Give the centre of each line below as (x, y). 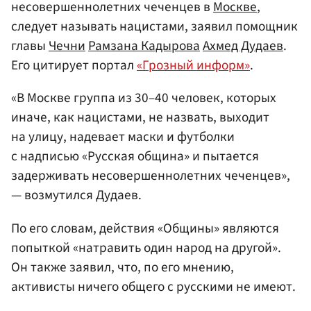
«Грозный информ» (193, 66)
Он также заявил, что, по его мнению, (123, 267)
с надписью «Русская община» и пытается (135, 157)
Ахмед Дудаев (243, 46)
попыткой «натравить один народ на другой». (146, 247)
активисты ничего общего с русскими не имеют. (153, 286)
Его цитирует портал (74, 66)
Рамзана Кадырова (144, 46)
